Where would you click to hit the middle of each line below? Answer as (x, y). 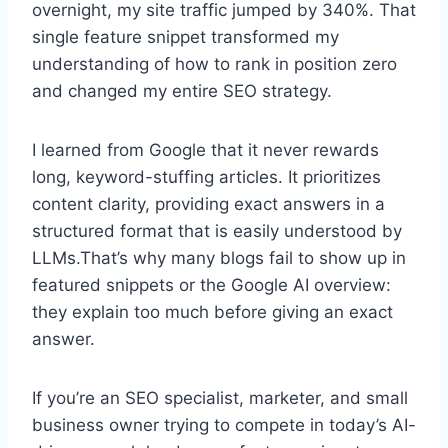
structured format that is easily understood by (217, 230)
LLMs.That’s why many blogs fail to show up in (219, 257)
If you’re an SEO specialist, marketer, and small (220, 397)
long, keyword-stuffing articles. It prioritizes (206, 176)
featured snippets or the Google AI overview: (211, 284)
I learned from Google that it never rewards (205, 149)
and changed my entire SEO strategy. (182, 90)
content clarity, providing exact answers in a (208, 203)
